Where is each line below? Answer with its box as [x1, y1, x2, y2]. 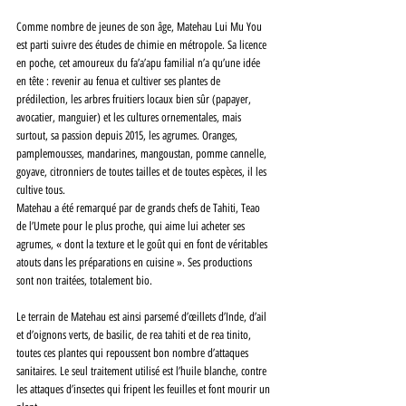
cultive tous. [16, 182, 68, 197]
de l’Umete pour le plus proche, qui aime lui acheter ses [16, 218, 247, 233]
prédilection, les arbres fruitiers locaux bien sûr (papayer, [16, 92, 254, 106]
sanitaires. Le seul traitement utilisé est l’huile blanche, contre [16, 363, 269, 378]
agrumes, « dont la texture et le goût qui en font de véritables [16, 237, 270, 251]
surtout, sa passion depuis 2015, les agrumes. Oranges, [16, 128, 240, 142]
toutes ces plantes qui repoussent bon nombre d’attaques [16, 345, 251, 360]
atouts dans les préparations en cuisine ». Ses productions [16, 255, 255, 269]
